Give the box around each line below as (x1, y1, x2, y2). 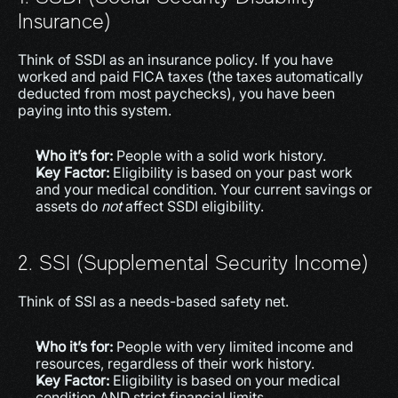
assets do (36, 197, 101, 215)
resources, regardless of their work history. (36, 354, 314, 372)
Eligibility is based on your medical (109, 371, 340, 389)
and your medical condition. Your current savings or (36, 180, 372, 198)
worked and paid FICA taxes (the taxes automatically (18, 68, 363, 85)
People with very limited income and (113, 338, 354, 355)
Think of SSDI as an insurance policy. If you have (18, 51, 333, 68)
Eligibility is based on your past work (109, 163, 353, 181)
